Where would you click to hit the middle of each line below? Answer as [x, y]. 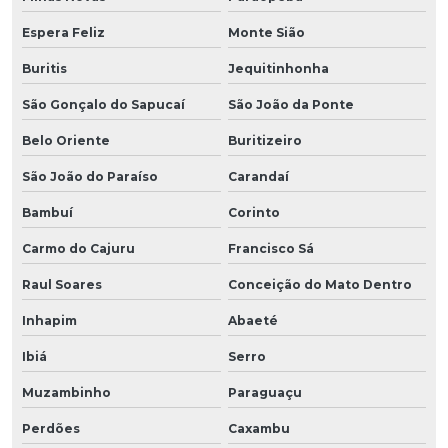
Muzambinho [66, 392]
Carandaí [258, 176]
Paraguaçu [264, 392]
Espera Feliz [63, 32]
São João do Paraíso [90, 176]
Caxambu [258, 428]
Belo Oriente [66, 140]
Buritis [44, 68]
